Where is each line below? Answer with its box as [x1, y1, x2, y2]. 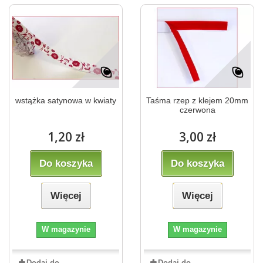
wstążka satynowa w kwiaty [15, 96, 116, 106]
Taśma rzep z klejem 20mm [146, 96, 248, 106]
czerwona [179, 105, 215, 115]
